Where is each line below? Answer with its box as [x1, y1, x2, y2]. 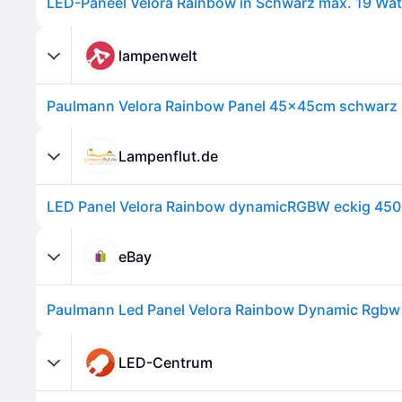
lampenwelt [118, 46, 197, 65]
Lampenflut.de [118, 146, 218, 165]
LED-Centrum [118, 353, 213, 371]
